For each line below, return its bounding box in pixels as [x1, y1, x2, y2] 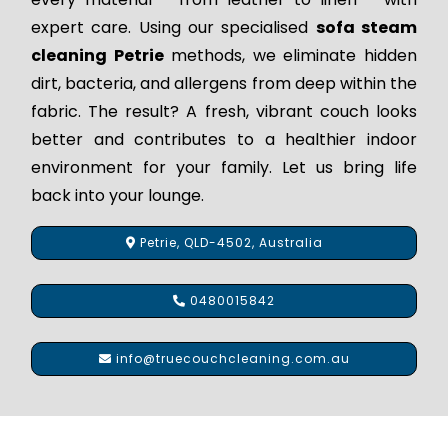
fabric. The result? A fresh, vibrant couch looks [31, 99, 417, 123]
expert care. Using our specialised [31, 15, 316, 39]
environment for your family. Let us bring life [31, 155, 417, 179]
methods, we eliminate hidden [163, 43, 418, 67]
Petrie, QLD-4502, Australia [135, 233, 323, 251]
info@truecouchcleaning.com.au [111, 349, 350, 367]
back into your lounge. [31, 183, 204, 207]
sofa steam [315, 15, 418, 39]
